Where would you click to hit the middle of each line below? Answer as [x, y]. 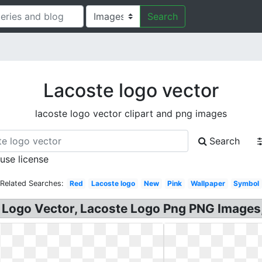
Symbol [247, 183]
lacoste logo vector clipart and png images [131, 113]
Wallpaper [208, 183]
